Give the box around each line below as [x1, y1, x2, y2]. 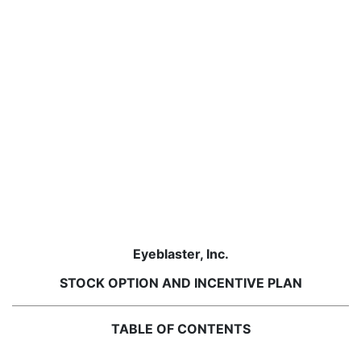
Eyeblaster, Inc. [132, 246, 229, 262]
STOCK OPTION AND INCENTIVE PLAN [59, 275, 302, 291]
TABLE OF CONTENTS [110, 321, 251, 337]
